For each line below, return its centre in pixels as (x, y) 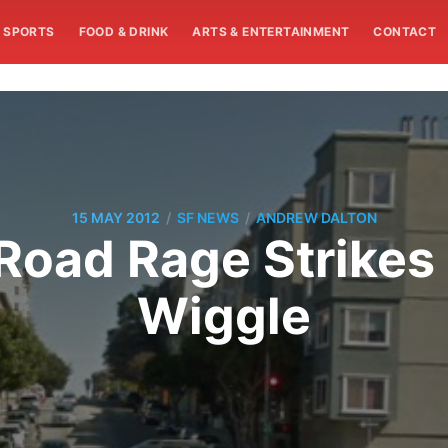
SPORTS (29, 31)
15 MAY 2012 (115, 218)
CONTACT (405, 31)
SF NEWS (207, 218)
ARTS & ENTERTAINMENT (271, 31)
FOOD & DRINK (123, 31)
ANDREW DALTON (316, 218)
